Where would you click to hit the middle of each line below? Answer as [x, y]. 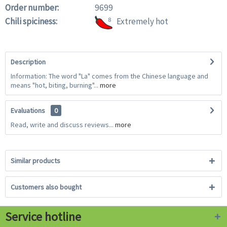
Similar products [35, 161]
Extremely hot [142, 22]
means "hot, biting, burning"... [54, 85]
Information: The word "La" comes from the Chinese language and [109, 76]
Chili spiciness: [31, 22]
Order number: [32, 8]
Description [28, 62]
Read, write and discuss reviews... [62, 125]
